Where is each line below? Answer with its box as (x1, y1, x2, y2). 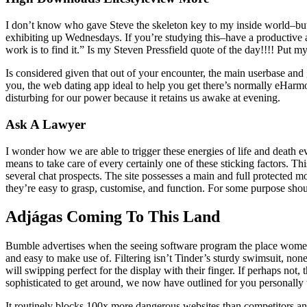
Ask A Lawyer (5, 116, 86, 132)
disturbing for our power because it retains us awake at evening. (5, 92, 280, 104)
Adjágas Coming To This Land (5, 208, 220, 226)
